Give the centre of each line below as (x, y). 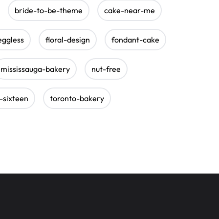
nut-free (106, 69)
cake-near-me (130, 10)
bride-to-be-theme (49, 10)
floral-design (68, 39)
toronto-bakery (77, 98)
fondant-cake (135, 39)
